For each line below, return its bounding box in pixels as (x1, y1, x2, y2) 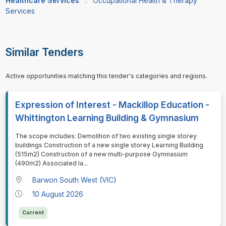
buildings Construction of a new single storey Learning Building (15, 141, 203, 149)
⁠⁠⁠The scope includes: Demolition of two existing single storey (15, 132, 197, 140)
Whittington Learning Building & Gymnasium (15, 112, 199, 124)
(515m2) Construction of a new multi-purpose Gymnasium (15, 150, 188, 158)
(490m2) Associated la (15, 159, 83, 167)
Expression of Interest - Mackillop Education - (15, 99, 209, 110)
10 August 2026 (32, 189, 84, 198)
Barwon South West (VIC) (32, 175, 117, 184)
